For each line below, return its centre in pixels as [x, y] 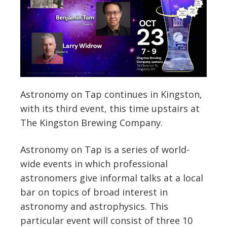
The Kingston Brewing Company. [91, 122]
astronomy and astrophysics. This [94, 206]
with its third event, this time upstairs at [110, 108]
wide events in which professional [94, 163]
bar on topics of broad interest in [94, 192]
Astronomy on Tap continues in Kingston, [111, 94]
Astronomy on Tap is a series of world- [105, 149]
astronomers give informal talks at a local [112, 178]
